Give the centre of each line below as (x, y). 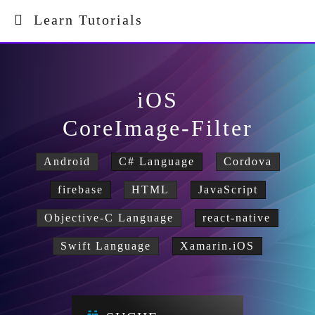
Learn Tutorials (83, 20)
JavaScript (228, 189)
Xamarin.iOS (217, 246)
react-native (236, 218)
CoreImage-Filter (157, 128)
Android (67, 161)
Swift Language (106, 246)
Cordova (247, 161)
